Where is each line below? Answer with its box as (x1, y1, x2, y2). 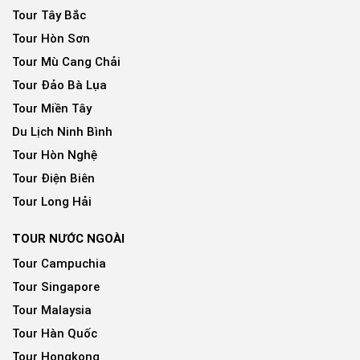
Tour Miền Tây (12, 100, 92, 116)
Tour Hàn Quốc (12, 325, 97, 341)
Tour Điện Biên (12, 170, 95, 186)
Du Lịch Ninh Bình (12, 124, 112, 139)
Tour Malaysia (12, 302, 92, 317)
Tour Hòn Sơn (12, 31, 90, 46)
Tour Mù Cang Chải (12, 54, 121, 69)
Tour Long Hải (12, 194, 92, 209)
